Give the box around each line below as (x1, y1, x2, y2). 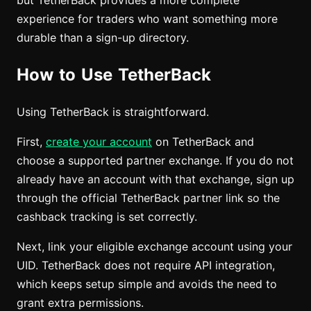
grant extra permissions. (17, 296, 144, 310)
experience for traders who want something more (17, 12, 278, 26)
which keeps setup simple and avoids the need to (17, 277, 277, 291)
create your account (46, 135, 152, 149)
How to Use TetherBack (17, 65, 211, 85)
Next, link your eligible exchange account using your (17, 239, 292, 253)
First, (17, 135, 46, 149)
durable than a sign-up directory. (17, 31, 189, 45)
